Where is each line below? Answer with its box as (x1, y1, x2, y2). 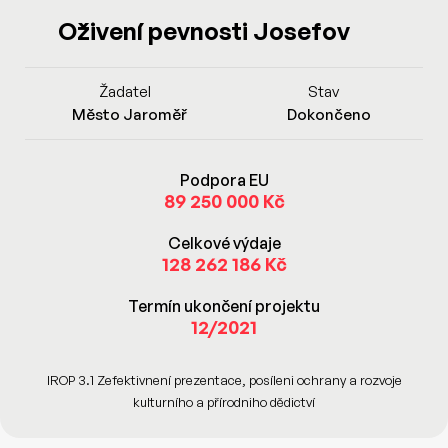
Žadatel (98, 82, 151, 101)
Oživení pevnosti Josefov (58, 16, 351, 46)
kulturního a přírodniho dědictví (133, 394, 315, 410)
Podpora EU (179, 170, 269, 190)
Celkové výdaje (167, 233, 281, 253)
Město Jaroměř (72, 105, 187, 124)
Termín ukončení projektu (128, 296, 320, 316)
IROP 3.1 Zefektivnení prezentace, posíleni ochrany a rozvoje (46, 372, 402, 388)
